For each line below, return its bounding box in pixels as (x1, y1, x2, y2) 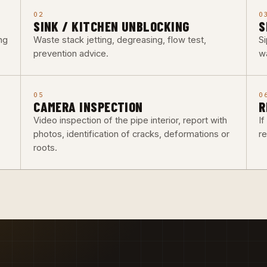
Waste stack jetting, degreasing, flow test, (33, 34, 207, 45)
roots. (33, 142, 58, 153)
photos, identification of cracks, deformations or (33, 128, 230, 139)
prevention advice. (33, 48, 109, 59)
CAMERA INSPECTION (33, 98, 143, 115)
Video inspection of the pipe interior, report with (33, 114, 228, 126)
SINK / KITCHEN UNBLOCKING (33, 17, 190, 35)
